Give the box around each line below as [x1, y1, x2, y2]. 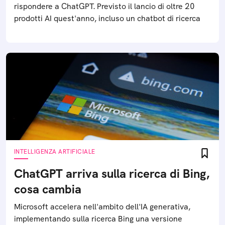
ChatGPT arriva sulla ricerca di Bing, [14, 166, 210, 181]
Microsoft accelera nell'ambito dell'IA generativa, [14, 201, 190, 212]
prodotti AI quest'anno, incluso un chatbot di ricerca [14, 13, 200, 24]
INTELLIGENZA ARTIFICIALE [14, 148, 95, 156]
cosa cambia [14, 181, 81, 197]
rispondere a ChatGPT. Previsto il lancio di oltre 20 [14, 1, 195, 12]
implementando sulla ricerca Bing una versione [14, 213, 182, 224]
